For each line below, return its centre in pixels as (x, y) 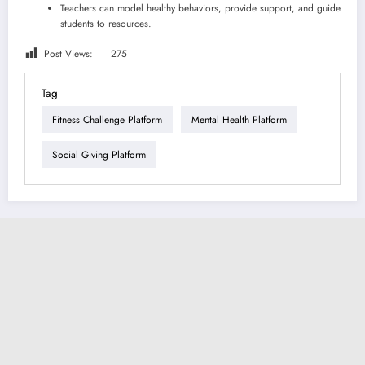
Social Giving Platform (99, 154)
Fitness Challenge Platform (107, 119)
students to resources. (106, 24)
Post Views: (68, 54)
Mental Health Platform (239, 119)
